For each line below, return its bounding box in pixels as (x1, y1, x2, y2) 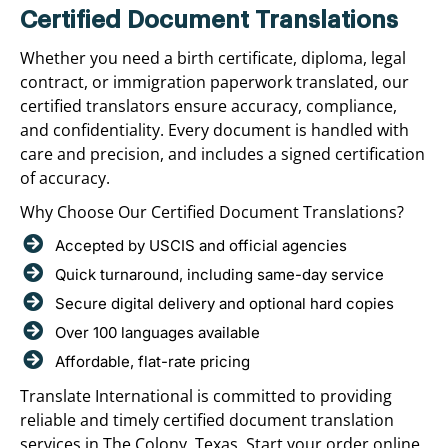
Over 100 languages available (55, 322, 260, 342)
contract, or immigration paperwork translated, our (20, 70, 409, 93)
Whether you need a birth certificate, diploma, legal (20, 46, 406, 69)
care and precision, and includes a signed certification (20, 142, 425, 165)
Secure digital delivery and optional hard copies (55, 293, 394, 313)
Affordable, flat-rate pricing (55, 351, 250, 371)
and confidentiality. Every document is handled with (20, 118, 409, 141)
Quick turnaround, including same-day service (55, 264, 384, 284)
